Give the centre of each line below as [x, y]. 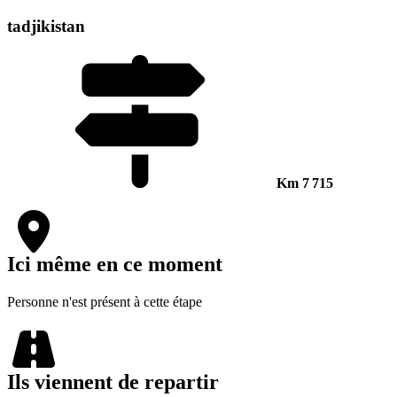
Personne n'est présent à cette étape [105, 302]
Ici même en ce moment [115, 265]
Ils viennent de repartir [113, 382]
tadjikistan [46, 26]
